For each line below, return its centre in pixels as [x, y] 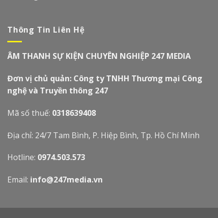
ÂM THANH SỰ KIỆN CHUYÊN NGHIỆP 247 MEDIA [100, 56]
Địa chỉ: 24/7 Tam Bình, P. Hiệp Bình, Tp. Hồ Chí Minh [103, 135]
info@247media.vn [66, 180]
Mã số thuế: [30, 113]
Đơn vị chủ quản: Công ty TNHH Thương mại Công [105, 79]
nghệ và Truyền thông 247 [58, 91]
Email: [19, 180]
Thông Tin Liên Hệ [46, 29]
